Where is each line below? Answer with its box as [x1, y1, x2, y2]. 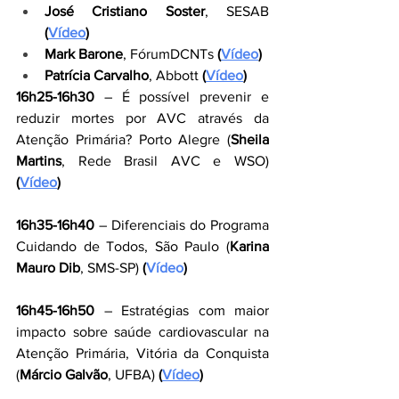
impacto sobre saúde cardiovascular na [16, 324, 269, 339]
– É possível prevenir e [94, 89, 269, 104]
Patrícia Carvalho [45, 68, 149, 83]
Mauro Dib [16, 260, 80, 275]
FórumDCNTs [130, 46, 217, 61]
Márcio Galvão [20, 367, 108, 382]
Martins [16, 153, 61, 168]
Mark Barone [45, 46, 123, 61]
